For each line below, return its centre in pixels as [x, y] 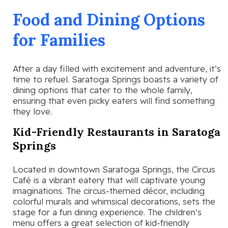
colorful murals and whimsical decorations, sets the [114, 201]
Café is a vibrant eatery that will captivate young [109, 180]
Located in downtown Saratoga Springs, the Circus [114, 169]
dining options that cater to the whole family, [103, 90]
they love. [32, 111]
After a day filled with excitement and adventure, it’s [117, 69]
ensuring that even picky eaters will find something [114, 101]
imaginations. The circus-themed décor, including [109, 190]
